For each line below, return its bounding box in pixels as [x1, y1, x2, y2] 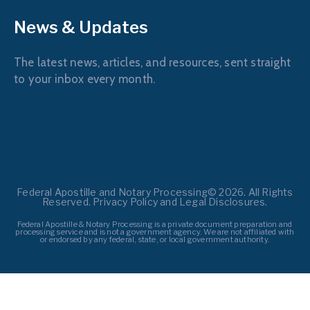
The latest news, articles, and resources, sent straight [14, 55, 291, 69]
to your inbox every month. [14, 71, 156, 86]
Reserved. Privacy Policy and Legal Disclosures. [42, 195, 268, 208]
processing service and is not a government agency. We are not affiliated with [15, 226, 295, 237]
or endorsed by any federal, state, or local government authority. [39, 234, 270, 244]
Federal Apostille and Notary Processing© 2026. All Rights [17, 185, 293, 198]
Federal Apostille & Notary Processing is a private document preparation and [17, 219, 293, 229]
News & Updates [14, 17, 148, 37]
